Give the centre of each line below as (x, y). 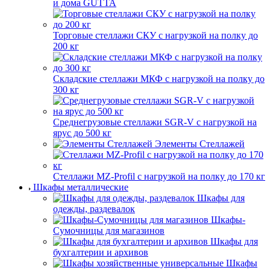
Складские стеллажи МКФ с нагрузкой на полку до (159, 78)
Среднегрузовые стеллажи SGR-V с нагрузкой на (155, 122)
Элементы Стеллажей (200, 143)
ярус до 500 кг (82, 133)
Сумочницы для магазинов (109, 230)
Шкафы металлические (81, 187)
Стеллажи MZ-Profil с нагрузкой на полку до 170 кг (159, 176)
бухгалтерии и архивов (101, 252)
